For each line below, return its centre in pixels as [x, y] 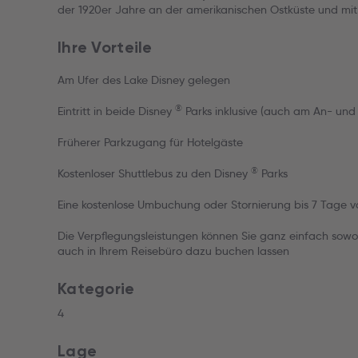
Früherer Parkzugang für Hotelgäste [150, 142]
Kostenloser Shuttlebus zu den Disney [154, 173]
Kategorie [96, 288]
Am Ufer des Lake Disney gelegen [144, 80]
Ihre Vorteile [105, 47]
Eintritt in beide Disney [116, 111]
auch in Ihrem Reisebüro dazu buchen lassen [173, 251]
